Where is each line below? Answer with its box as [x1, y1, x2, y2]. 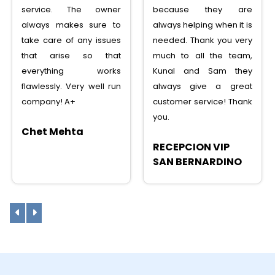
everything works [21, 65, 121, 77]
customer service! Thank [152, 96, 252, 108]
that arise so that [21, 50, 121, 62]
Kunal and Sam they [152, 65, 252, 77]
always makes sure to [21, 19, 121, 31]
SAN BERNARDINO [152, 155, 242, 169]
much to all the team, [152, 50, 252, 62]
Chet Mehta [21, 125, 84, 139]
